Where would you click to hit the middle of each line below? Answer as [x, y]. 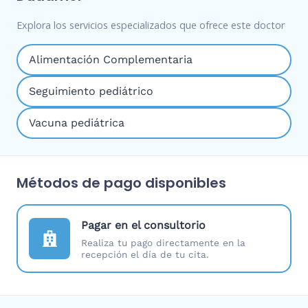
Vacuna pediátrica [77, 123]
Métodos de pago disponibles [121, 183]
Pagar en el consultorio [143, 225]
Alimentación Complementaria [111, 60]
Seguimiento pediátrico [91, 91]
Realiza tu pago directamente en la [163, 243]
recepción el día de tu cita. [145, 255]
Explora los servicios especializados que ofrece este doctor [151, 25]
